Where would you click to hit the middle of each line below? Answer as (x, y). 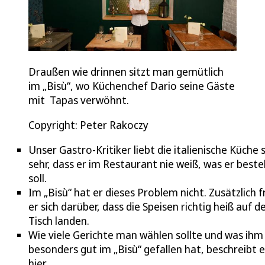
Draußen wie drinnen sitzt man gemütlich (126, 72)
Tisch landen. (59, 221)
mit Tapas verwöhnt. (79, 100)
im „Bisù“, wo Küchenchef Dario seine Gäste (132, 86)
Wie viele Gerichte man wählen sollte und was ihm (146, 235)
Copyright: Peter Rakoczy (88, 125)
